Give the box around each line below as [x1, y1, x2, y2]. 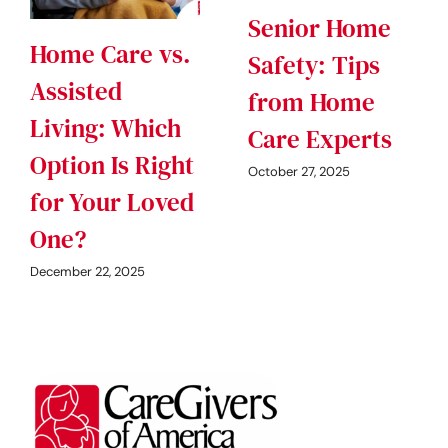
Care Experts [248, 122, 392, 157]
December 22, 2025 [30, 262, 145, 280]
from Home [248, 85, 375, 120]
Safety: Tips [248, 48, 380, 83]
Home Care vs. [30, 37, 191, 72]
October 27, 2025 [248, 162, 350, 180]
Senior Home [248, 11, 391, 46]
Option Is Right [30, 148, 194, 183]
